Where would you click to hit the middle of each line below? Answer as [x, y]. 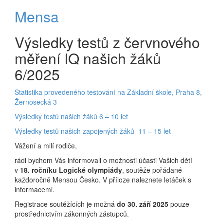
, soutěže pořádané [152, 170]
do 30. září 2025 [143, 204]
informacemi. [35, 190]
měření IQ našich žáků [88, 58]
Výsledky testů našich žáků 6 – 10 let [71, 117]
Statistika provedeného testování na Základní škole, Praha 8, [108, 92]
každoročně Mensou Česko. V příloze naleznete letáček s [103, 180]
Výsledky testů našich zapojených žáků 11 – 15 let [93, 131]
